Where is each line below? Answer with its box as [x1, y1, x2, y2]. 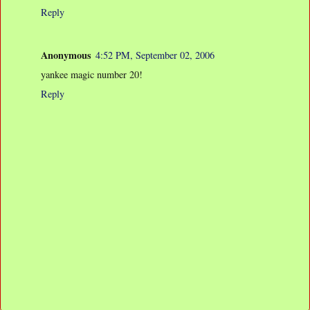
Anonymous [41, 48, 91, 62]
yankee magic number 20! [41, 68, 143, 81]
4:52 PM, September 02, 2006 [95, 48, 215, 62]
